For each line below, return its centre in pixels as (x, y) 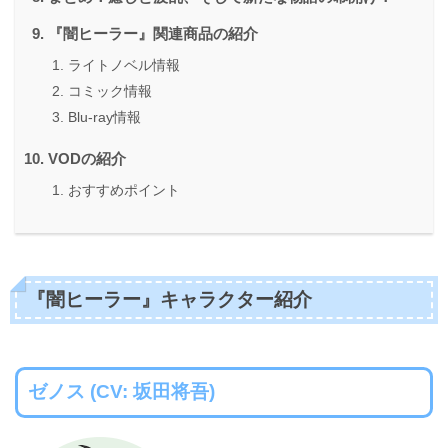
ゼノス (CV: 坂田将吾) (121, 392)
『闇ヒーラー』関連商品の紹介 (153, 34)
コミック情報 (110, 91)
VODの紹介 (87, 159)
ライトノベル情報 (124, 65)
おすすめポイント (124, 190)
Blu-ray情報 (104, 117)
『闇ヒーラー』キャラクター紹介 (169, 300)
